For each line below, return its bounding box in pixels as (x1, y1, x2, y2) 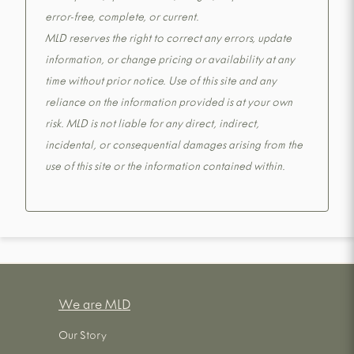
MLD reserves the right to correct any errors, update (45, 34, 292, 47)
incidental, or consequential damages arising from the (45, 141, 303, 154)
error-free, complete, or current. (45, 13, 199, 26)
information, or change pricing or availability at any (45, 55, 295, 69)
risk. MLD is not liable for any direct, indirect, (45, 119, 259, 133)
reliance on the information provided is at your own (45, 98, 292, 111)
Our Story (58, 330, 107, 344)
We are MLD (58, 299, 130, 315)
